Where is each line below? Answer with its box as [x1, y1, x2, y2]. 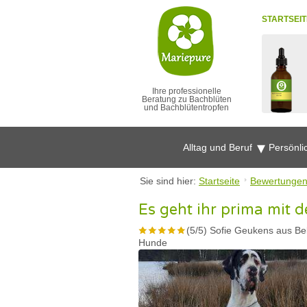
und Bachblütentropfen [144, 103, 229, 112]
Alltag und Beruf [183, 142, 255, 153]
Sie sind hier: [140, 175, 199, 186]
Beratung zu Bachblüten [141, 95, 232, 104]
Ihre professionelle [151, 86, 221, 96]
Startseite [199, 175, 240, 186]
